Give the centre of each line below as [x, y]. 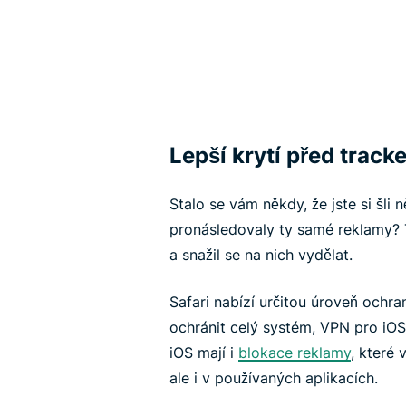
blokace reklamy [295, 352]
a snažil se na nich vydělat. [261, 254]
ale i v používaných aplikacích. [274, 377]
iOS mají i [204, 352]
